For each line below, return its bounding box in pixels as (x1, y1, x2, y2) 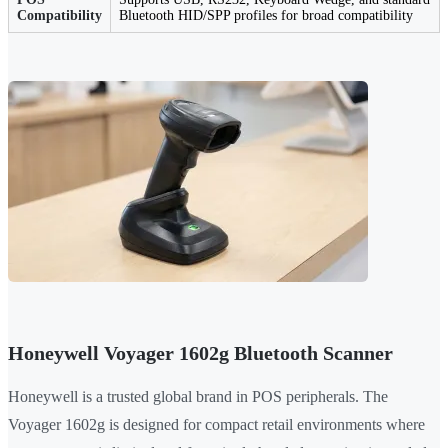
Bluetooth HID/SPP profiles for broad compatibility (119, 8, 413, 24)
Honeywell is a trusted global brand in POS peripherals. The (8, 388, 388, 406)
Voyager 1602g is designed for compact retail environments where (8, 416, 425, 434)
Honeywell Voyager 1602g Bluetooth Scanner (8, 342, 393, 365)
